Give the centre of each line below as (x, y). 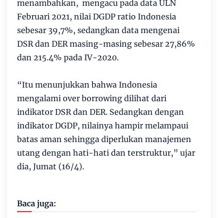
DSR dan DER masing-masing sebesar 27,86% (106, 44)
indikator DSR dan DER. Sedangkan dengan (100, 112)
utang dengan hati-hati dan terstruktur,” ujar (106, 153)
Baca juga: (36, 204)
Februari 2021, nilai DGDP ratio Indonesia (97, 17)
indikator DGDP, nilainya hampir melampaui (103, 126)
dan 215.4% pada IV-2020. (68, 58)
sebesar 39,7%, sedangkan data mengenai (98, 30)
